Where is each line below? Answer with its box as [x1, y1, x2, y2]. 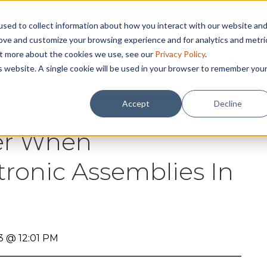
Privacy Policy [154, 48, 205, 59]
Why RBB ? [122, 58, 177, 69]
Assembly [57, 58, 103, 69]
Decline [213, 98, 242, 108]
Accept [122, 98, 150, 108]
